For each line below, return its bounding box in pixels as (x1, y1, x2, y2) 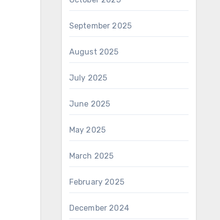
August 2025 (69, 47, 119, 56)
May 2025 (69, 125, 106, 135)
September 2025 (69, 21, 132, 30)
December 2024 (69, 203, 130, 213)
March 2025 (69, 151, 114, 161)
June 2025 (69, 99, 110, 109)
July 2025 (69, 73, 108, 82)
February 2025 (69, 177, 125, 187)
